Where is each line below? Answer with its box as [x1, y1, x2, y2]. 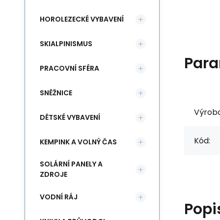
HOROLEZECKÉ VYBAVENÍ [40, 14, 124, 24]
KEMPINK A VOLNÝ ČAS [40, 137, 117, 147]
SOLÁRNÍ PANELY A [40, 159, 103, 169]
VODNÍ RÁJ [40, 192, 78, 202]
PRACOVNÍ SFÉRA [40, 63, 99, 73]
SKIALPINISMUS [40, 38, 92, 49]
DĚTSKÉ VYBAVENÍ [40, 112, 100, 122]
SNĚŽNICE [40, 87, 72, 98]
